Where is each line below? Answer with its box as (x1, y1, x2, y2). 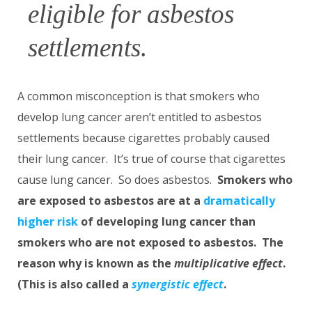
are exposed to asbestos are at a (17, 193, 203, 208)
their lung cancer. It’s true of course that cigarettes (17, 151, 286, 166)
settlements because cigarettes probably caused (17, 130, 270, 146)
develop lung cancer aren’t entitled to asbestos (17, 109, 262, 125)
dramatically (203, 193, 275, 208)
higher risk (17, 214, 78, 229)
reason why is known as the (17, 256, 174, 271)
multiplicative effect (174, 256, 283, 271)
